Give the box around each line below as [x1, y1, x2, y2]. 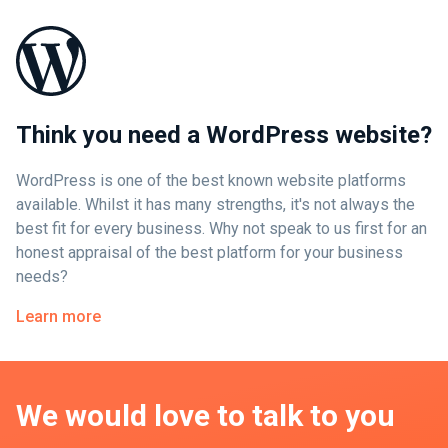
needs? [16, 267, 68, 287]
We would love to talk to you [16, 398, 395, 434]
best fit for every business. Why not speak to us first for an [16, 219, 427, 239]
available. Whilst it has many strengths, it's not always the [16, 195, 415, 215]
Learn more [16, 307, 101, 327]
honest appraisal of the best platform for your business [16, 243, 403, 263]
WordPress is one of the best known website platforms [16, 171, 406, 191]
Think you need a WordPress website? [16, 121, 432, 150]
